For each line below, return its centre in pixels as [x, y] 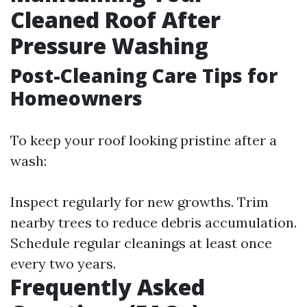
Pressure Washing [109, 46]
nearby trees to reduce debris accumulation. [153, 223]
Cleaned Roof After [115, 20]
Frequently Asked [108, 287]
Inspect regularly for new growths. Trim [139, 202]
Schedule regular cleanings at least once [141, 243]
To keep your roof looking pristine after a [144, 140]
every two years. [63, 264]
